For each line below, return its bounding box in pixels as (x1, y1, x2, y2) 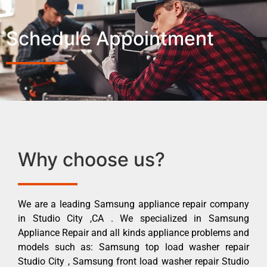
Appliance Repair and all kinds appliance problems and (18, 226, 249, 238)
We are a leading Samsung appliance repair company (18, 198, 249, 210)
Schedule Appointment (6, 26, 214, 50)
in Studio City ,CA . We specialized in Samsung (18, 212, 249, 224)
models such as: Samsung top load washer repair (18, 241, 249, 253)
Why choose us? (18, 147, 165, 171)
